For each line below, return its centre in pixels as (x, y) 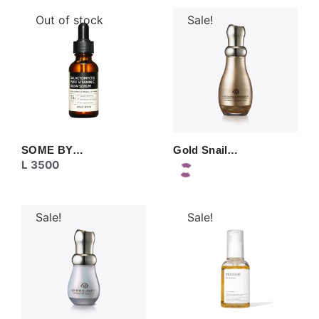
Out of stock (69, 20)
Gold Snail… (206, 150)
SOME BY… (53, 150)
